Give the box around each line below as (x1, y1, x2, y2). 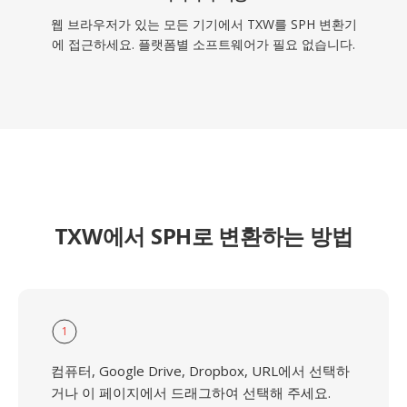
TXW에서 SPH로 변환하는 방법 (54, 221, 353, 251)
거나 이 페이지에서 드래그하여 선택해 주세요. (51, 383, 331, 402)
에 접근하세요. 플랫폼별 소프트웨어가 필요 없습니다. (52, 35, 355, 53)
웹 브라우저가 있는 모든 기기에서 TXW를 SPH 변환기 (50, 15, 357, 33)
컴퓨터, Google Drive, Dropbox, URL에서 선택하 (51, 362, 350, 380)
